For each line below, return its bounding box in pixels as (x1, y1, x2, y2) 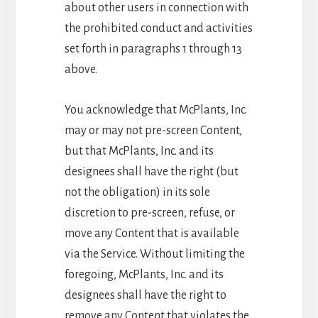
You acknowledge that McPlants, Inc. (64, 103, 247, 116)
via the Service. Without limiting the (64, 247, 245, 261)
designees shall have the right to (64, 288, 226, 302)
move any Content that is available (64, 226, 239, 240)
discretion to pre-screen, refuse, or (64, 206, 235, 219)
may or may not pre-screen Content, (64, 124, 242, 137)
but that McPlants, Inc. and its (64, 144, 214, 158)
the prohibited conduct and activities (64, 21, 253, 35)
